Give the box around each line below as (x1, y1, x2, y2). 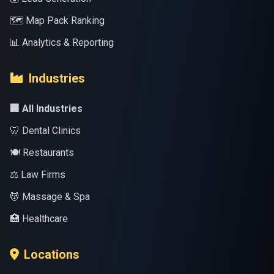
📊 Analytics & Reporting (10, 37, 114, 48)
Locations (24, 247, 80, 262)
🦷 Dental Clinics (10, 125, 81, 136)
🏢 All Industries (10, 103, 83, 114)
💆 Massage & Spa (10, 191, 90, 202)
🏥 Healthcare (10, 213, 68, 224)
